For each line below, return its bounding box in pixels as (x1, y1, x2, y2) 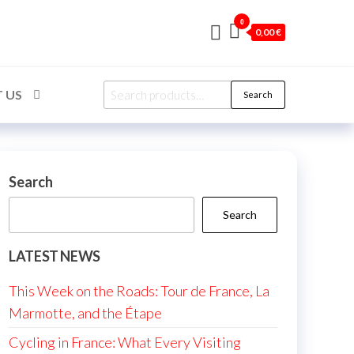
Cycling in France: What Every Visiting (9, 333, 241, 351)
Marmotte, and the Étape (9, 304, 162, 322)
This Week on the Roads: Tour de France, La (9, 282, 269, 299)
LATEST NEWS (9, 247, 101, 265)
